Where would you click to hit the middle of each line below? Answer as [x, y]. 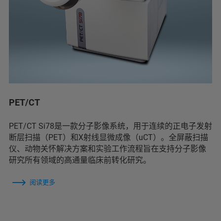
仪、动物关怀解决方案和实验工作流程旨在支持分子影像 [108, 148]
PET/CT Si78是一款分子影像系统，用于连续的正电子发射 [110, 126]
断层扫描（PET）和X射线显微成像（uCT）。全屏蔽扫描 [109, 137]
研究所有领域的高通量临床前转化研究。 [80, 160]
